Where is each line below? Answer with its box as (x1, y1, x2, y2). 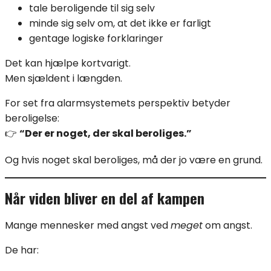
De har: (5, 243, 39, 258)
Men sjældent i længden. (5, 71, 122, 85)
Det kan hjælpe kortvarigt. (5, 56, 131, 70)
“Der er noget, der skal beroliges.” (19, 126, 192, 140)
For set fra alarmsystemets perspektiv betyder (5, 96, 230, 110)
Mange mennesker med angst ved (5, 218, 171, 233)
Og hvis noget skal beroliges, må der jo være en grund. (5, 152, 263, 167)
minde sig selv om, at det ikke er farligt (29, 16, 211, 30)
